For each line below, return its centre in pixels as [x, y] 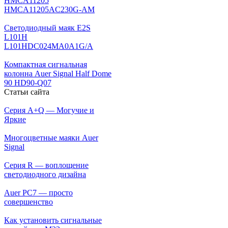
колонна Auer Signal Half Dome [58, 73]
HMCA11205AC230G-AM [49, 9]
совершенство [28, 202]
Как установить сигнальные [53, 220]
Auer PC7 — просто [38, 192]
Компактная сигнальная [46, 64]
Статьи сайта [27, 92]
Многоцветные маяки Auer [51, 137]
